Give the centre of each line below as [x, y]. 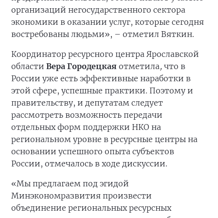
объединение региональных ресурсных [91, 208]
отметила [138, 66]
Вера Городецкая [82, 66]
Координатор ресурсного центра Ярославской [105, 54]
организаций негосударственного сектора [98, 10]
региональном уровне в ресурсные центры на [104, 139]
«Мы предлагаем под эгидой [70, 184]
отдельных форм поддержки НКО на [86, 127]
